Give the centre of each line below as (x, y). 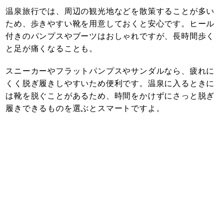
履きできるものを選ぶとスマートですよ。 (85, 109)
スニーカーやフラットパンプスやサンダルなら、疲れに (110, 71)
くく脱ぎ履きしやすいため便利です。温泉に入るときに (110, 84)
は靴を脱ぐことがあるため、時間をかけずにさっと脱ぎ (110, 96)
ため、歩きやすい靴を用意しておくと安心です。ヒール (110, 24)
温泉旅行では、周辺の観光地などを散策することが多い (110, 11)
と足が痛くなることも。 (52, 49)
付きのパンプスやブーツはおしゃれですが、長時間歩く (110, 36)
